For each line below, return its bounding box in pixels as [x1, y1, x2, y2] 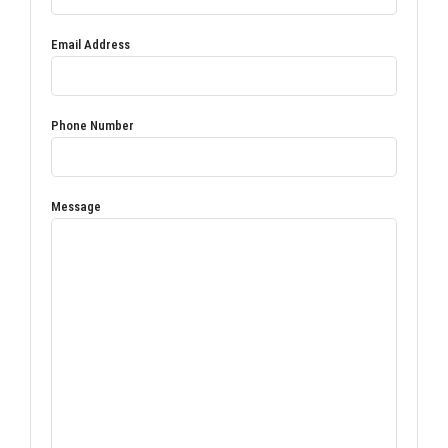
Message [51, 199, 101, 215]
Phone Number [51, 118, 134, 134]
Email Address [51, 37, 130, 53]
